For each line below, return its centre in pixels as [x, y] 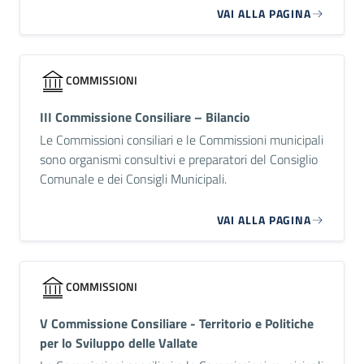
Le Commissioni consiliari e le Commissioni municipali [182, 139]
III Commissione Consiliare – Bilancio [145, 117]
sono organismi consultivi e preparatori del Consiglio [179, 159]
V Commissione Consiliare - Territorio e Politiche [177, 323]
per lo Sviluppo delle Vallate [119, 342]
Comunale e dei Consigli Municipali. [133, 178]
